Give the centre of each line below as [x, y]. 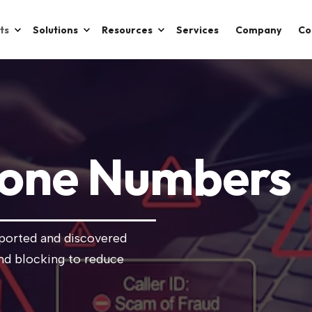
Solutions [55, 30]
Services [197, 30]
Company [258, 30]
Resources [127, 30]
